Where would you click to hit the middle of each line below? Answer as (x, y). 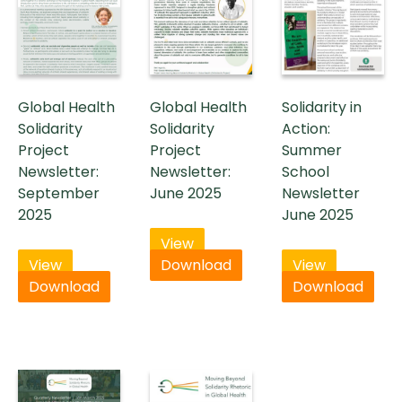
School (306, 172)
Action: (306, 129)
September (59, 194)
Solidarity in (322, 108)
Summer (312, 151)
